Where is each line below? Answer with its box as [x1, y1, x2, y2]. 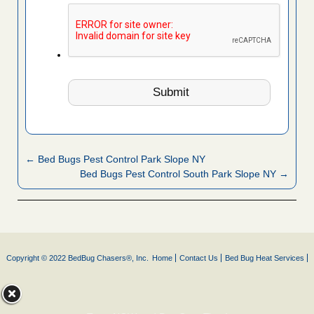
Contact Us [179, 254, 218, 263]
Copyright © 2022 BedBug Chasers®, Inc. [6, 254, 149, 263]
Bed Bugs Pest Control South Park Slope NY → [80, 168, 289, 180]
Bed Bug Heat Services [225, 254, 304, 263]
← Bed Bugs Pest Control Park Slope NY [25, 153, 205, 165]
